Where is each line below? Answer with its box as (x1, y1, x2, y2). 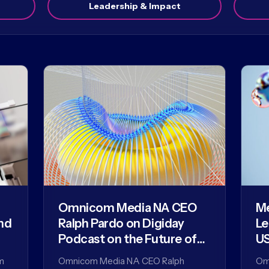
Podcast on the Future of (58, 231, 197, 246)
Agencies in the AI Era (58, 247, 178, 262)
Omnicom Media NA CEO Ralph (58, 255, 185, 267)
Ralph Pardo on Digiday (58, 216, 184, 231)
